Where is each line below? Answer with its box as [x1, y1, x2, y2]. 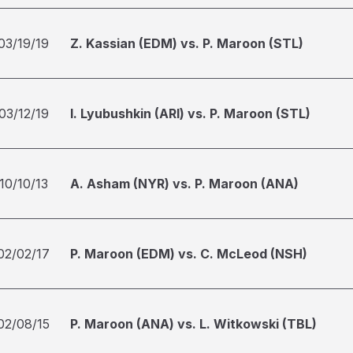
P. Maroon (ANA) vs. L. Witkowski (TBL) [70, 316, 317, 332]
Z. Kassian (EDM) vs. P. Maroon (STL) [70, 35, 303, 51]
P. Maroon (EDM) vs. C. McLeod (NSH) [70, 246, 307, 262]
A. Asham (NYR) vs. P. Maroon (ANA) [70, 176, 299, 191]
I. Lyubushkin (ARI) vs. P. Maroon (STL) [70, 106, 310, 121]
